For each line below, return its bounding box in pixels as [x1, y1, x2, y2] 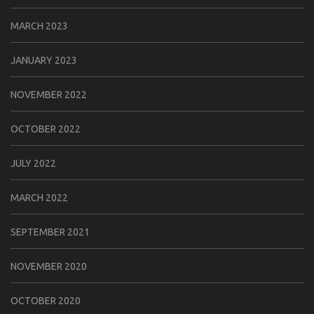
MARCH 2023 [11, 20, 68, 32]
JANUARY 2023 [11, 54, 77, 66]
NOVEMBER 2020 [11, 260, 87, 272]
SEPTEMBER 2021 [11, 226, 90, 238]
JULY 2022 [11, 157, 56, 169]
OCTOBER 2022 [11, 123, 81, 135]
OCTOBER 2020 [11, 294, 81, 306]
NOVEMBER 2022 [11, 88, 87, 100]
